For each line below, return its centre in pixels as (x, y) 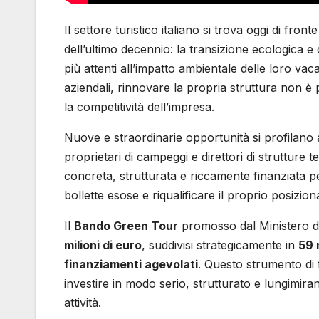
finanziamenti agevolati (131, 264)
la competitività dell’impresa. (139, 106)
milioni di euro (103, 245)
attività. (83, 302)
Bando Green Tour (126, 225)
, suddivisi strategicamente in (220, 245)
